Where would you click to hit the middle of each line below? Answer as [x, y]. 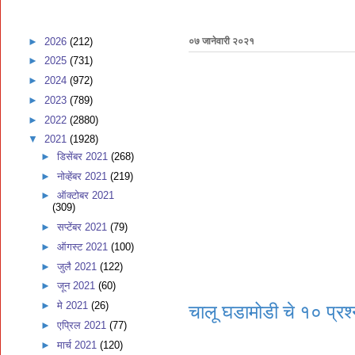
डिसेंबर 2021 [84, 156]
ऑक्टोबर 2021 [85, 196]
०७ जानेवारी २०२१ [221, 42]
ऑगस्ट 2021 [84, 246]
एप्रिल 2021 [83, 325]
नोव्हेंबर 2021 [83, 176]
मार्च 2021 [78, 345]
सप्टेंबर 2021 [83, 227]
